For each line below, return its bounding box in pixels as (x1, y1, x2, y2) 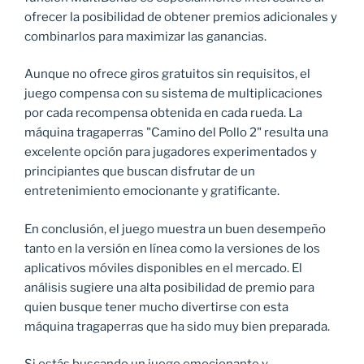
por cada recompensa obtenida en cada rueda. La (24, 106, 302, 121)
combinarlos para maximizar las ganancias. (24, 28, 266, 44)
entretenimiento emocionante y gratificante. (24, 184, 279, 199)
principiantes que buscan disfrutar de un (24, 164, 255, 180)
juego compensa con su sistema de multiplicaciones (24, 86, 323, 102)
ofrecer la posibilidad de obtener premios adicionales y (24, 9, 337, 24)
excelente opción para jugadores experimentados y (24, 145, 317, 160)
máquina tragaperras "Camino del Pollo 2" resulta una (24, 125, 328, 141)
